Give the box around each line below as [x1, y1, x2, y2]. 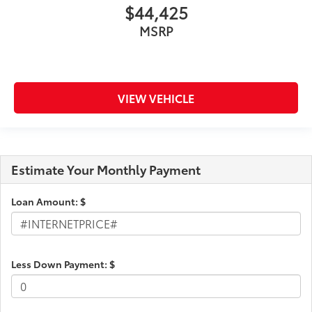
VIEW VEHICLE [118, 89, 194, 106]
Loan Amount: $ [11, 194, 86, 208]
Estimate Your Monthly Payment [11, 159, 201, 178]
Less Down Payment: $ [11, 256, 115, 271]
